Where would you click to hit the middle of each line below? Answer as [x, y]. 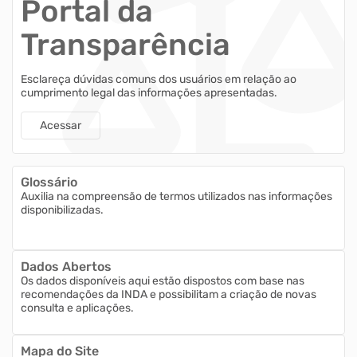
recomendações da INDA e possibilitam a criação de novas [169, 294]
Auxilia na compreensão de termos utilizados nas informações [177, 196]
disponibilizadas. [62, 210]
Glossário [49, 182]
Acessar [61, 125]
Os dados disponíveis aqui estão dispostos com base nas [163, 281]
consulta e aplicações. [77, 308]
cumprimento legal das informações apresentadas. [149, 93]
